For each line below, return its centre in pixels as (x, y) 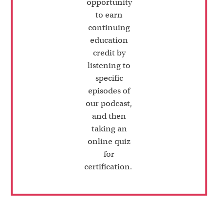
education (109, 40)
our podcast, (109, 103)
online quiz (109, 141)
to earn (109, 15)
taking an (109, 128)
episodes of (109, 91)
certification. (109, 166)
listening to (109, 65)
